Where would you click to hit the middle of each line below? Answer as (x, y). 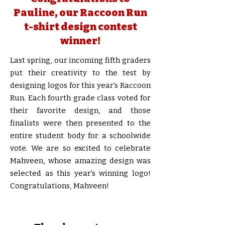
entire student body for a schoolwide (80, 135)
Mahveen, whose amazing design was (80, 160)
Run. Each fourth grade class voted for (80, 98)
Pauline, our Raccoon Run (80, 12)
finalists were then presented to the (80, 123)
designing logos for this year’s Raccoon (80, 85)
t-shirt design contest (80, 26)
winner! (80, 40)
